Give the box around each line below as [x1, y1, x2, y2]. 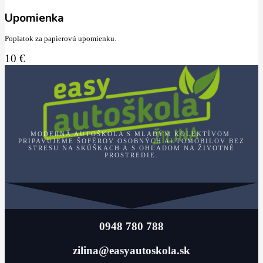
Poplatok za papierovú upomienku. [5, 34, 116, 43]
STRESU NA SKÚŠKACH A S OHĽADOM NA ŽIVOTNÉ [28, 144, 235, 151]
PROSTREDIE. [104, 151, 159, 159]
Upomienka [5, 11, 64, 26]
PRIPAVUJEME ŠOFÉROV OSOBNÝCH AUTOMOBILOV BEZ [18, 137, 245, 144]
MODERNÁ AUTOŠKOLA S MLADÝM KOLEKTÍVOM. [30, 130, 233, 137]
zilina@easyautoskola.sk [73, 244, 190, 257]
